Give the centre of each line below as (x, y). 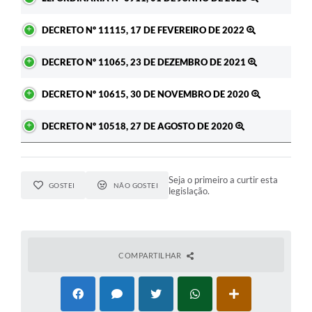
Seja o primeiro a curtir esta (224, 180)
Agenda (30, 102)
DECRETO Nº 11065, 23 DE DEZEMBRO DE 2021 (145, 62)
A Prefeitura (40, 20)
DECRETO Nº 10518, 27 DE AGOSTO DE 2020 (139, 126)
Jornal (27, 75)
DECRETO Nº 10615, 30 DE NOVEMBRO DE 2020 (147, 94)
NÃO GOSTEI (136, 186)
